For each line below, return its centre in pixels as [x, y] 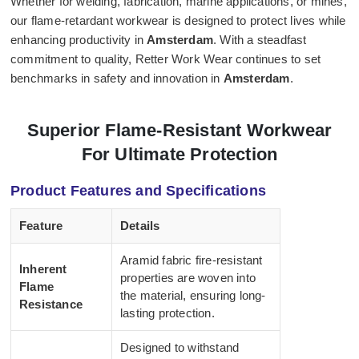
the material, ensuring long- [193, 295]
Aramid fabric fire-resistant [192, 260]
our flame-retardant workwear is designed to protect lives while [178, 20]
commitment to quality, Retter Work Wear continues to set [166, 59]
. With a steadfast [260, 40]
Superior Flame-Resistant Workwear [179, 130]
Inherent [43, 269]
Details [140, 226]
